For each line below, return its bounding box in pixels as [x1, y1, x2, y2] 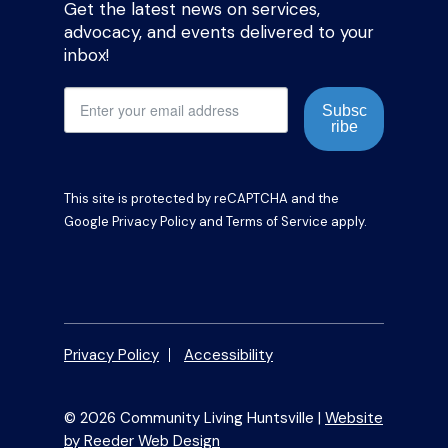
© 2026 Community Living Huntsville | [64, 407, 325, 428]
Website [325, 407, 383, 428]
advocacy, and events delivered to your [64, 20, 374, 43]
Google [64, 212, 112, 230]
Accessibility [184, 344, 273, 365]
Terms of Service [226, 212, 328, 230]
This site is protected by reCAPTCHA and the [64, 189, 339, 207]
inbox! [64, 43, 109, 66]
